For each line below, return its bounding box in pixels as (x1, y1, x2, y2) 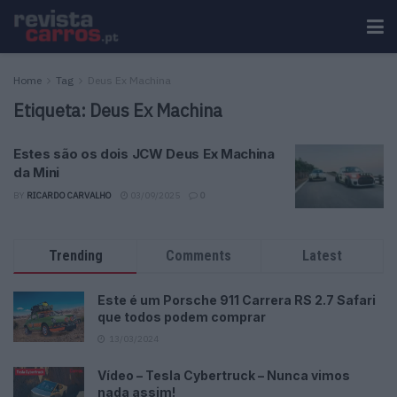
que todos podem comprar (97, 308, 266, 324)
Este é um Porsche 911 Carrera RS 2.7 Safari (97, 292, 376, 307)
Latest (301, 246, 342, 264)
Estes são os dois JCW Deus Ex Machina (13, 145, 275, 162)
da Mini (13, 164, 59, 181)
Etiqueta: (13, 98, 90, 122)
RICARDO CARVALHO (27, 190, 112, 201)
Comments (166, 246, 232, 264)
